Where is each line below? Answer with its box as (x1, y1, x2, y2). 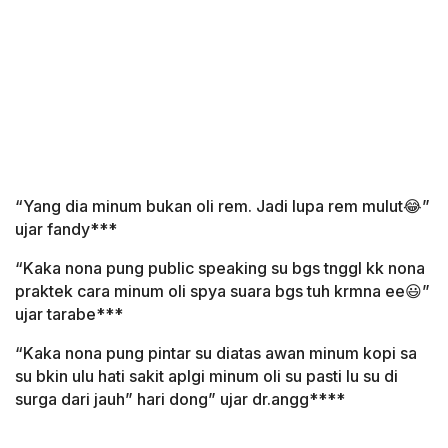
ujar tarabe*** (15, 304, 123, 325)
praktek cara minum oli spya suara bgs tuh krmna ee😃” (15, 281, 430, 302)
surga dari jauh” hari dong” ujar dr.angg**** (15, 389, 345, 410)
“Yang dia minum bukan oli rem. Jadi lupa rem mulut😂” (15, 196, 430, 217)
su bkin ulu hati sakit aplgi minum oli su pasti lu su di (15, 366, 398, 387)
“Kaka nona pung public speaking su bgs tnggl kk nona (15, 258, 425, 279)
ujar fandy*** (15, 219, 117, 240)
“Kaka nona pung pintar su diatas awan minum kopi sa (15, 343, 417, 364)
